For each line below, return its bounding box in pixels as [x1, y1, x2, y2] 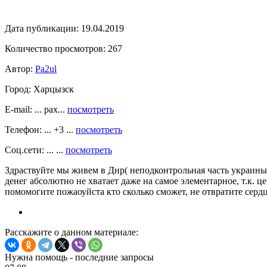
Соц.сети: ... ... [5, 144, 66, 155]
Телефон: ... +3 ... [5, 124, 76, 135]
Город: [5, 83, 31, 94]
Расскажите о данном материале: [5, 226, 138, 237]
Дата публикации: [5, 23, 79, 33]
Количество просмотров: [5, 43, 105, 54]
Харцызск [31, 83, 74, 94]
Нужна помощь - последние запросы [5, 252, 154, 262]
